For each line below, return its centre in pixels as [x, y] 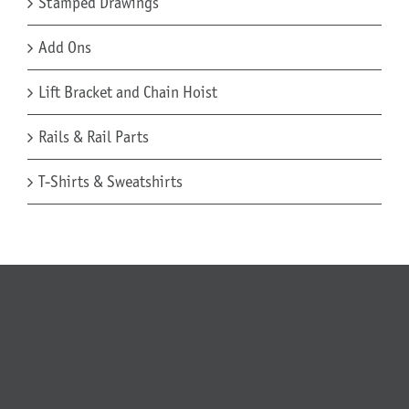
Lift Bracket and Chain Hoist [128, 92]
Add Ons [65, 47]
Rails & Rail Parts [94, 136]
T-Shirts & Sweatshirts [110, 181]
